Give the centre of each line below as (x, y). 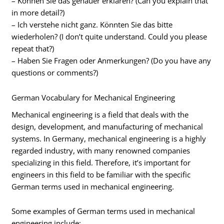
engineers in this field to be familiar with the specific (101, 174)
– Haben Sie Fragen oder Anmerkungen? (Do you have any (111, 61)
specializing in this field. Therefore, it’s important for (101, 162)
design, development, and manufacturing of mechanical (107, 126)
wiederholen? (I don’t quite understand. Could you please (109, 37)
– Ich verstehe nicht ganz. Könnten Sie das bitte (92, 25)
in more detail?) (38, 13)
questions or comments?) (55, 73)
